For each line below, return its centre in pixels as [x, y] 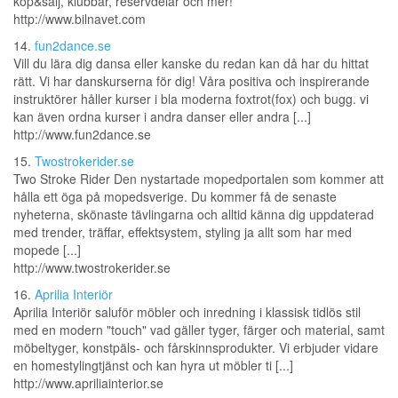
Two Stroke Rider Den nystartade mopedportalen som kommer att [199, 179]
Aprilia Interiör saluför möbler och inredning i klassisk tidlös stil [187, 312]
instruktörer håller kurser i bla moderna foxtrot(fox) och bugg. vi [191, 99]
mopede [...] [47, 250]
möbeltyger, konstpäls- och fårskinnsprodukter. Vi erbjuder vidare [196, 348]
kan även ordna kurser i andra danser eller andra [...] [162, 117]
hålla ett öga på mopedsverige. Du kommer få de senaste [175, 197]
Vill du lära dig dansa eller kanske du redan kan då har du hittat [191, 64]
